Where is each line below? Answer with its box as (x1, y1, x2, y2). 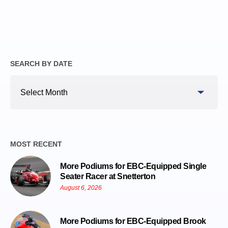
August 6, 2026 (60, 184, 102, 192)
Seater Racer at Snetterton (60, 172, 155, 181)
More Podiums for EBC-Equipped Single (60, 162, 206, 171)
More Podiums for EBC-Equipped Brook (60, 217, 206, 226)
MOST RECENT (10, 140, 62, 149)
